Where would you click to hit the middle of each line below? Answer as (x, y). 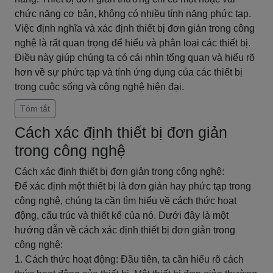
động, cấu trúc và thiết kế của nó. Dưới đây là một (122, 215)
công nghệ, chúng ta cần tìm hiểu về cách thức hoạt (126, 201)
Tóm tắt (35, 108)
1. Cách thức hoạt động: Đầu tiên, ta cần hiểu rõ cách (129, 259)
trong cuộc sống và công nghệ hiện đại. (99, 87)
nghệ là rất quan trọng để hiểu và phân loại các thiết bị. (133, 43)
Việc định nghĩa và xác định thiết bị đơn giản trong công (135, 28)
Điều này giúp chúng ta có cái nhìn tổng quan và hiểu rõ (135, 58)
